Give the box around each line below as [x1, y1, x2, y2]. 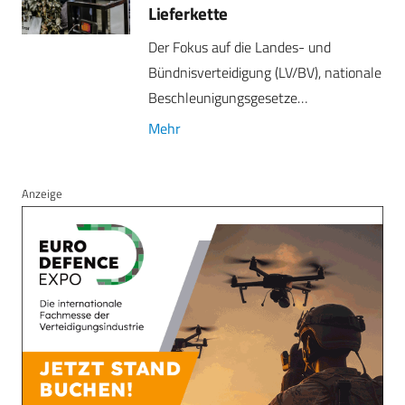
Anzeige [22, 184, 62, 202]
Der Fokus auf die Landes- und [148, 35, 331, 58]
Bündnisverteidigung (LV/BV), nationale [148, 61, 381, 83]
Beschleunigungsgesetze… [148, 86, 307, 108]
